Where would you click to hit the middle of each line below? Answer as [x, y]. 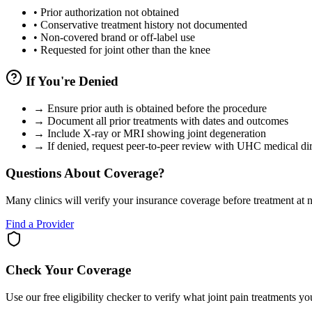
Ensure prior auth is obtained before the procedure [156, 109]
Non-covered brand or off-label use [116, 37]
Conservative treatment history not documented [142, 24]
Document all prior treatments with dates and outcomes [166, 121]
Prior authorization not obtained [108, 12]
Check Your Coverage [68, 270]
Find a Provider [40, 224]
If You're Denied [70, 81]
